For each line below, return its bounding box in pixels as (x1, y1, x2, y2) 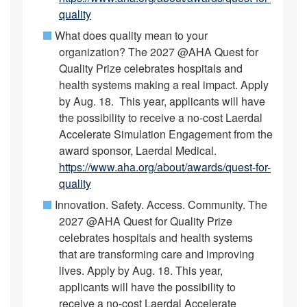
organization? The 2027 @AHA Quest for (59, 44, 258, 60)
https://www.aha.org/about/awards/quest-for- (59, 159, 271, 175)
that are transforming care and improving (59, 246, 254, 262)
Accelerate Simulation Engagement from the (59, 126, 273, 142)
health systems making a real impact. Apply (59, 77, 269, 93)
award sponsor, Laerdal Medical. (59, 143, 217, 158)
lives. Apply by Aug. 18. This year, (59, 262, 223, 278)
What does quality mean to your (55, 27, 208, 43)
